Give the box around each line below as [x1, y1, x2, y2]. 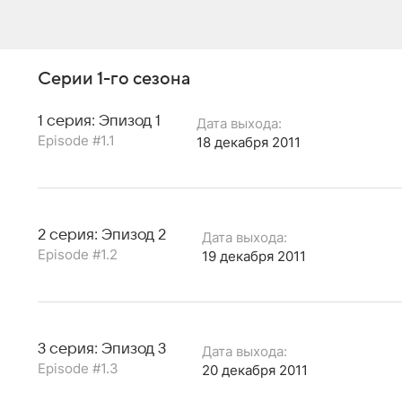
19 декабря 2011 [202, 247, 306, 265]
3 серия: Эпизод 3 [38, 340, 166, 357]
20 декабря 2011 [202, 361, 308, 379]
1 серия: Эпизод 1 [38, 112, 161, 129]
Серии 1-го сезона [38, 68, 190, 89]
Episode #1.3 [38, 359, 118, 377]
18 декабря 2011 [197, 133, 301, 151]
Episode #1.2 [38, 245, 118, 263]
